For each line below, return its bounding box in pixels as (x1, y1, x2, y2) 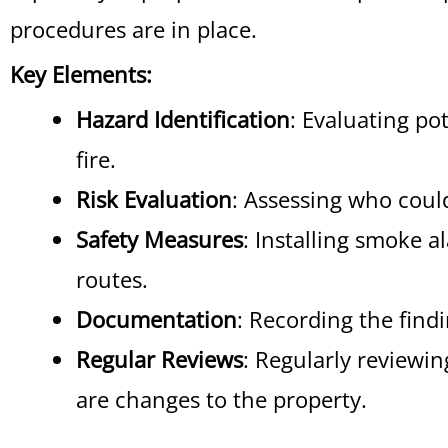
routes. (76, 264, 148, 294)
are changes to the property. (76, 384, 367, 414)
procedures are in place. (10, 14, 257, 44)
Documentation (76, 304, 237, 334)
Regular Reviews (76, 344, 243, 374)
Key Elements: (10, 59, 152, 89)
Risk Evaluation (76, 184, 232, 214)
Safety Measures (76, 224, 243, 254)
